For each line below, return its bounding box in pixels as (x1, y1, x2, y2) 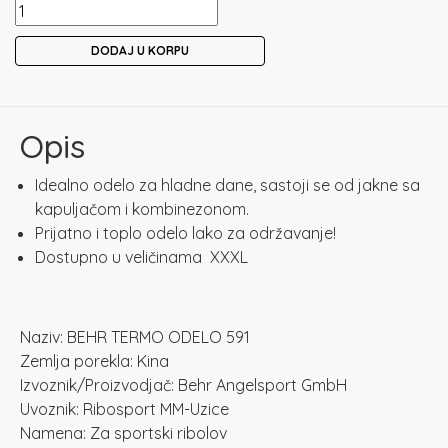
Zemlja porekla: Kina (20, 351, 169, 372)
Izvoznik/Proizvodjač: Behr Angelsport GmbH (20, 375, 347, 396)
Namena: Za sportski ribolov (20, 423, 227, 444)
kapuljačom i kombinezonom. (35, 199, 249, 220)
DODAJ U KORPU (91, 43, 189, 59)
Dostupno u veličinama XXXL (35, 247, 248, 268)
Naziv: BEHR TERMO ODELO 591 (20, 327, 250, 348)
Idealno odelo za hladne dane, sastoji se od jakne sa (35, 175, 420, 196)
